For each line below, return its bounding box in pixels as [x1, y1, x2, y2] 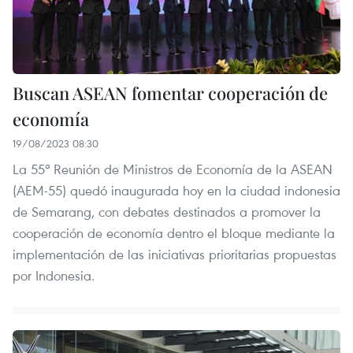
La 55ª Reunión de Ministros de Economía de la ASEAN [13, 159, 333, 178]
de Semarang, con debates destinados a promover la [13, 202, 321, 221]
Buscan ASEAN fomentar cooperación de [13, 80, 328, 105]
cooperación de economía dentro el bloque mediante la [13, 223, 335, 242]
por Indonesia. [13, 266, 95, 284]
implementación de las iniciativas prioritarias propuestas [13, 244, 336, 263]
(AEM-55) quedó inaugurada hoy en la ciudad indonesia [13, 180, 340, 199]
